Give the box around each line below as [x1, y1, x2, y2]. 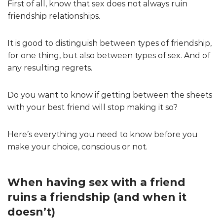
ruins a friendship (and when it [7, 190, 186, 204]
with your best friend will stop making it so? [7, 102, 178, 112]
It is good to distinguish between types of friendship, [7, 38, 212, 48]
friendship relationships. [7, 11, 100, 21]
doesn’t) [7, 205, 55, 219]
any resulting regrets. [7, 63, 92, 73]
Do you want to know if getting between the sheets [7, 90, 212, 100]
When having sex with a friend [7, 175, 185, 189]
